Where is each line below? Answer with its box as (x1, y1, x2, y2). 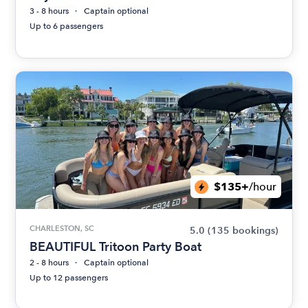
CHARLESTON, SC (30, 223, 95, 234)
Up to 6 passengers (30, 21, 104, 32)
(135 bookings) (207, 225, 278, 237)
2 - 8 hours (30, 258, 69, 268)
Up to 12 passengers (30, 273, 109, 283)
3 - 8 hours (30, 6, 69, 16)
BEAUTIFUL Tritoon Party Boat (30, 239, 202, 254)
